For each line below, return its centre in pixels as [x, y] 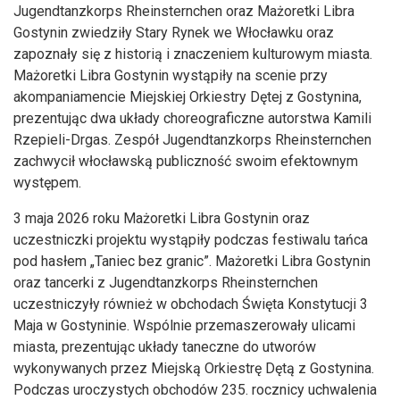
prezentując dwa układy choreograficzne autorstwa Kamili [192, 119]
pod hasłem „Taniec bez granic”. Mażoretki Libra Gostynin [192, 262]
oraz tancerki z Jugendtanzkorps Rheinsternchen [166, 283]
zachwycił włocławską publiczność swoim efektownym [186, 162]
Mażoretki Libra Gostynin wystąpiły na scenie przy [171, 76]
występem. [47, 183]
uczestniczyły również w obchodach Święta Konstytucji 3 [191, 304]
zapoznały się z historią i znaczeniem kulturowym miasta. [193, 54]
